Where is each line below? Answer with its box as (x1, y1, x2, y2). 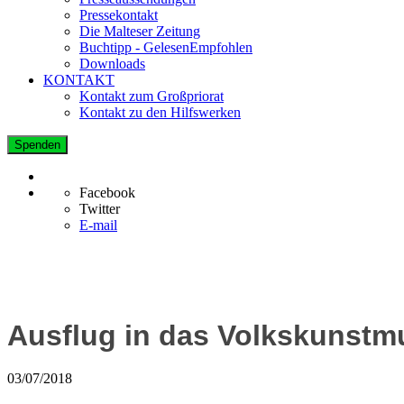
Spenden (14, 137, 60, 151)
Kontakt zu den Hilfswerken (79, 104, 241, 120)
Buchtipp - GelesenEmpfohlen (79, 39, 252, 55)
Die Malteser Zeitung (79, 23, 200, 39)
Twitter (79, 200, 120, 216)
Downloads (79, 55, 145, 71)
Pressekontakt (79, 6, 158, 23)
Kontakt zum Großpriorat (79, 87, 224, 104)
